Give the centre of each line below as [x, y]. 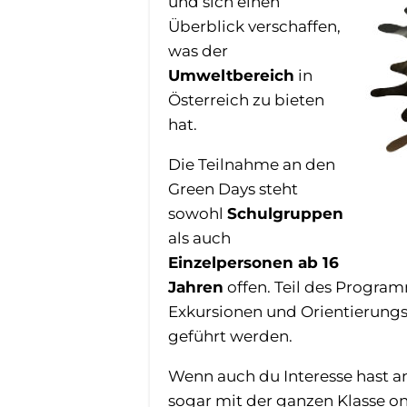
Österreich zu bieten [246, 99]
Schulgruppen [285, 213]
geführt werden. [230, 336]
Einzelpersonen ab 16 [253, 262]
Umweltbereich [231, 75]
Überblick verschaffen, [254, 26]
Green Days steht [233, 189]
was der [198, 50]
